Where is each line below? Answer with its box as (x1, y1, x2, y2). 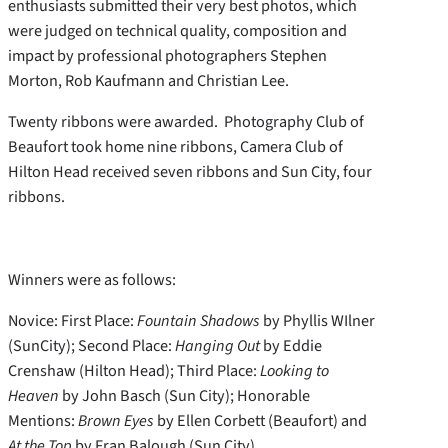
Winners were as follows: (8, 267, 176, 291)
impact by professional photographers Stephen (8, 44, 327, 67)
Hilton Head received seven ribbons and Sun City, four (8, 160, 372, 184)
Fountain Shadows (137, 308, 260, 332)
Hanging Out (175, 333, 260, 357)
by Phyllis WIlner (260, 308, 375, 332)
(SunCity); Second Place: (8, 333, 175, 357)
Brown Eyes (78, 408, 154, 432)
